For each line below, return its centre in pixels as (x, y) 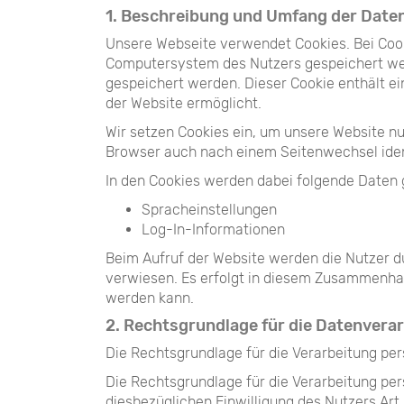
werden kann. (150, 298)
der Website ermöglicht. (184, 103)
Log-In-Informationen (213, 230)
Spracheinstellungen (209, 210)
